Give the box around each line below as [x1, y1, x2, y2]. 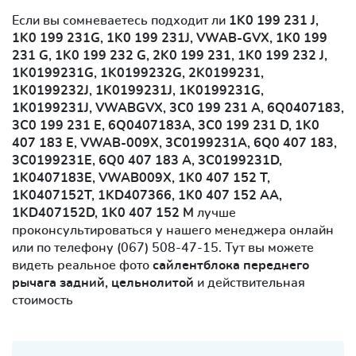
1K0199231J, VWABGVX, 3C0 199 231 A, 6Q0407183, [12, 101, 344, 114]
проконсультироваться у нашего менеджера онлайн [12, 223, 334, 237]
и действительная [197, 276, 305, 289]
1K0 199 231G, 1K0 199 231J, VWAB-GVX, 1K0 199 [12, 31, 327, 44]
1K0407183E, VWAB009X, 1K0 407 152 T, [12, 171, 270, 184]
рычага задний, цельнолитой [12, 276, 197, 289]
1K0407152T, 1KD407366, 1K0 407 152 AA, [12, 188, 282, 202]
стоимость [12, 293, 73, 307]
